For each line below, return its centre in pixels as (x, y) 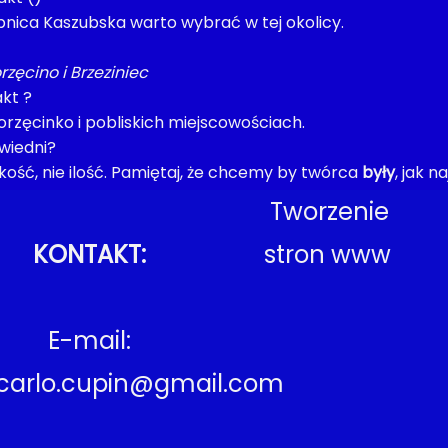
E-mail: (90, 340)
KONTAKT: (90, 254)
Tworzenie (329, 211)
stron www (327, 254)
